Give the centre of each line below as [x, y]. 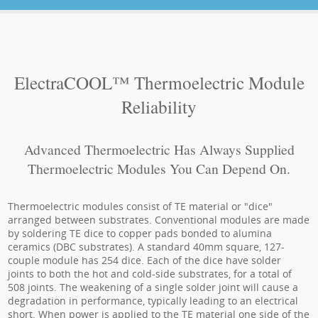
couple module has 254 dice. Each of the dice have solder [145, 260]
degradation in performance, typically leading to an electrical [153, 301]
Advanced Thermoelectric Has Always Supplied [159, 149]
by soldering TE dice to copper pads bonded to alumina [140, 233]
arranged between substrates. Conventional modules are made [159, 220]
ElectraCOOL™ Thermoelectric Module [159, 82]
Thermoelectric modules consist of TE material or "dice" [141, 206]
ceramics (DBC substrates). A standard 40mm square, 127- [147, 247]
